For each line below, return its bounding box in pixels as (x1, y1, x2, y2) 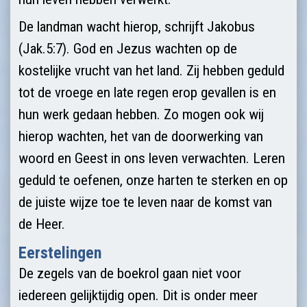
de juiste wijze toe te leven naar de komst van (19, 193, 272, 210)
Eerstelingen (19, 243, 101, 262)
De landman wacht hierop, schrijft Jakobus (19, 18, 255, 35)
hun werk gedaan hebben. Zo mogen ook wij (19, 106, 264, 123)
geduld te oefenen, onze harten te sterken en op (19, 171, 288, 188)
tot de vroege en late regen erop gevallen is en (19, 84, 276, 101)
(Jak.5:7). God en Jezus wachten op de (19, 40, 237, 57)
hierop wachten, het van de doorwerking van (19, 127, 263, 145)
